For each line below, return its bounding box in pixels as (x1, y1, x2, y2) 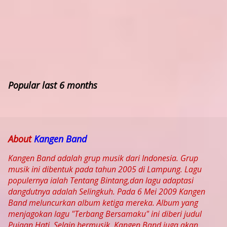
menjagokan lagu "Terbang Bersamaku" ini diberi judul (8, 208, 202, 220)
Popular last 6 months (8, 79, 97, 91)
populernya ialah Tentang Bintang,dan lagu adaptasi (8, 175, 194, 186)
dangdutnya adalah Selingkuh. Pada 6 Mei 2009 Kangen (8, 186, 205, 198)
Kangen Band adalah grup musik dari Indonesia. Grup (8, 153, 198, 164)
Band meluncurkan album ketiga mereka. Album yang (8, 197, 198, 209)
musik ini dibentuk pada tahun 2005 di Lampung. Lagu (8, 164, 202, 175)
